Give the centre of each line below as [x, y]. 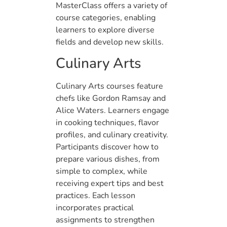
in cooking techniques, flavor [107, 123]
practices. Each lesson [96, 196]
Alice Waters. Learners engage [112, 111]
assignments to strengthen [105, 220]
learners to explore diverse [105, 30]
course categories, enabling [106, 17]
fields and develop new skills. [110, 42]
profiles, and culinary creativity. [112, 135]
